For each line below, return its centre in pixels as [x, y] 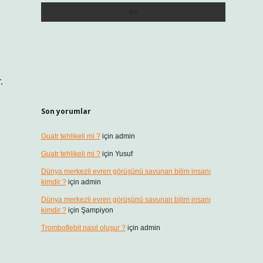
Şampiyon [97, 210]
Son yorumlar [66, 111]
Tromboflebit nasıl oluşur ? [83, 228]
